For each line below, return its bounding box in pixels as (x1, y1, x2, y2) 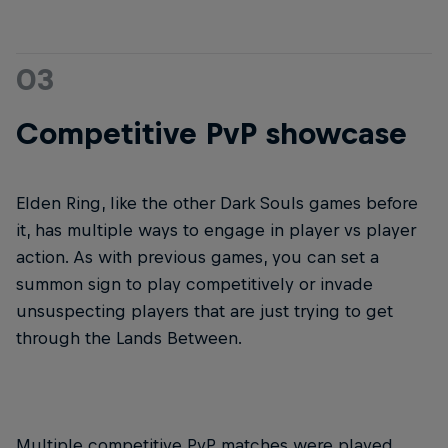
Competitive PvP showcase (16, 116, 407, 151)
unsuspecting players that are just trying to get (16, 301, 393, 322)
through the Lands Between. (16, 328, 242, 349)
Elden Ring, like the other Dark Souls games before (16, 193, 418, 214)
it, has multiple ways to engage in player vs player (16, 220, 416, 241)
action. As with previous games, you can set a (16, 247, 379, 268)
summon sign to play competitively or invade (16, 274, 373, 295)
